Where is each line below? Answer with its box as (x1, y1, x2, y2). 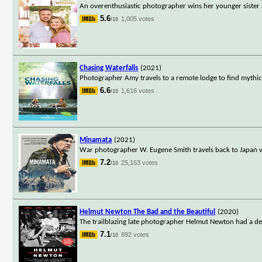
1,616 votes (121, 87, 155, 94)
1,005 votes (121, 15, 155, 22)
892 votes (121, 230, 150, 238)
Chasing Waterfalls (80, 64, 139, 72)
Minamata (80, 136, 112, 144)
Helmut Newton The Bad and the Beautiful (80, 208, 216, 216)
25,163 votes (121, 158, 158, 166)
